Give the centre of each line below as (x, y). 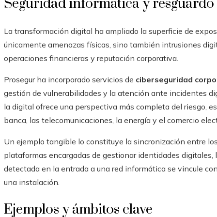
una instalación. (32, 182)
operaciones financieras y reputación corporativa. (91, 58)
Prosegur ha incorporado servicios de (70, 80)
